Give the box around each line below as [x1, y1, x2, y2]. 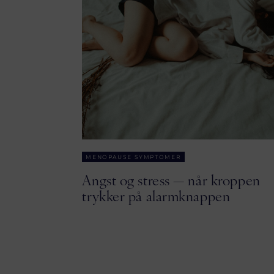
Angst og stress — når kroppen [82, 170, 261, 189]
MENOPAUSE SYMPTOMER [86, 154, 182, 160]
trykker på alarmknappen [82, 186, 231, 205]
